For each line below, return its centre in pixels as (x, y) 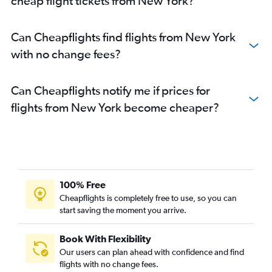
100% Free (83, 185)
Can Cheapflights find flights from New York (123, 37)
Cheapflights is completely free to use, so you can (148, 198)
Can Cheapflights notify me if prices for (110, 90)
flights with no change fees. (109, 264)
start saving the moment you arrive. (123, 210)
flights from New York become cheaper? (115, 107)
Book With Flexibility (105, 239)
